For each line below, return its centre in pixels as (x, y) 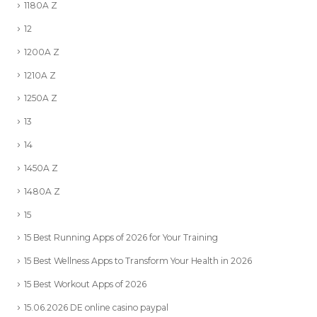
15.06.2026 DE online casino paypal (96, 306)
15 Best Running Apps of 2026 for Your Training (121, 236)
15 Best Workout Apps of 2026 (85, 283)
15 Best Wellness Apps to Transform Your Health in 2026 (138, 260)
